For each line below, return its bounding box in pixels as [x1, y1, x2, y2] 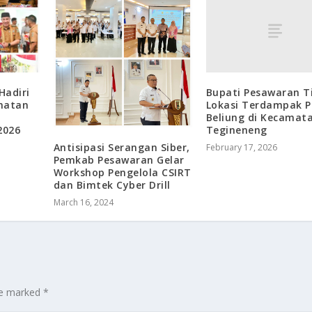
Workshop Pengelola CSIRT [53, 166, 192, 180]
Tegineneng [205, 123, 267, 136]
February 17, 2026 [205, 141, 277, 153]
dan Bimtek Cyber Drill [53, 178, 171, 192]
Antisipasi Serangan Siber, [53, 141, 190, 155]
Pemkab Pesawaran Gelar [53, 153, 185, 167]
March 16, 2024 [53, 196, 114, 209]
